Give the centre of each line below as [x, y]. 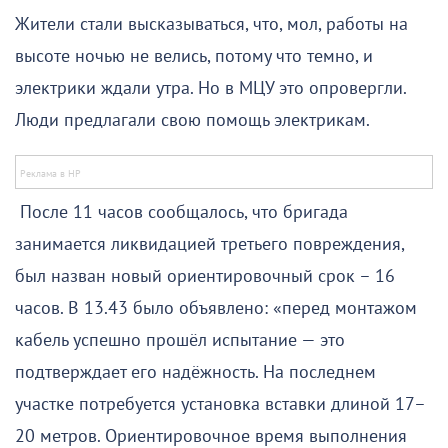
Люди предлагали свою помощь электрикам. [192, 120]
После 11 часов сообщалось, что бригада [181, 212]
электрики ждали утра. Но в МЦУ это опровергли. [210, 88]
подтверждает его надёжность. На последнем [195, 372]
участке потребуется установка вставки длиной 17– [220, 404]
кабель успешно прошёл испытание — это [180, 340]
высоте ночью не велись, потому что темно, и [194, 56]
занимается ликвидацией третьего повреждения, [209, 244]
